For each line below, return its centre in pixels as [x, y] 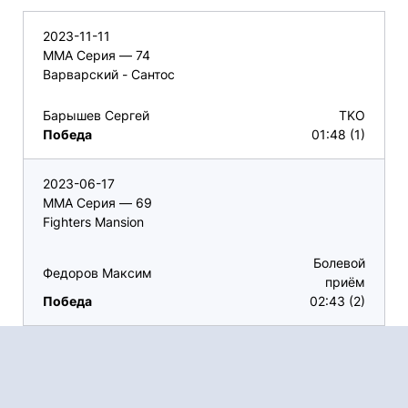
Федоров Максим [97, 272]
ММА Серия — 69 [97, 203]
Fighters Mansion [93, 222]
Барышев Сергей [96, 116]
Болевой [339, 263]
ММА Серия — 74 [97, 56]
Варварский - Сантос [109, 75]
